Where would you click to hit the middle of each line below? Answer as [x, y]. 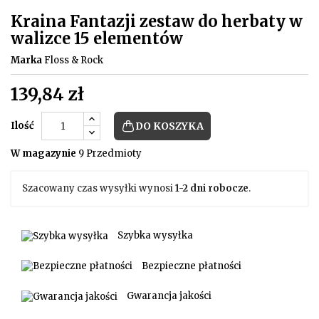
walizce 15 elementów [97, 39]
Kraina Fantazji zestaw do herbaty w [157, 22]
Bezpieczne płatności [192, 266]
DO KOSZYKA [169, 126]
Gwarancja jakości [169, 296]
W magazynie [43, 154]
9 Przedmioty [110, 154]
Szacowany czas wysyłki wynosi [99, 189]
